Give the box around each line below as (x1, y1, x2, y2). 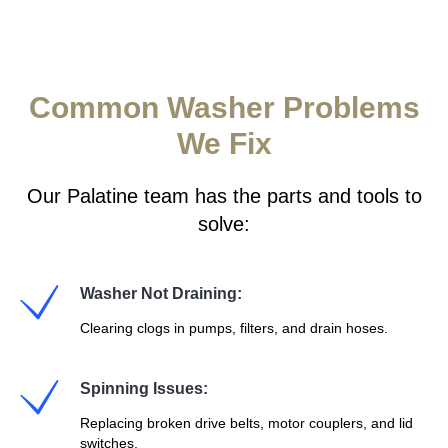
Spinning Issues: (80, 380, 208, 397)
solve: (198, 213, 250, 235)
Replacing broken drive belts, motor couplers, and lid (80, 415, 413, 431)
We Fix (176, 127, 272, 160)
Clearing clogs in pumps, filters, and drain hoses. (80, 320, 388, 336)
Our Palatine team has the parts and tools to (26, 185, 422, 207)
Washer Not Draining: (80, 285, 242, 302)
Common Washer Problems (28, 91, 420, 124)
